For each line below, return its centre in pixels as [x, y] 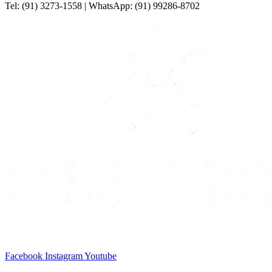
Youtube [100, 256]
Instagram [64, 256]
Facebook [24, 256]
